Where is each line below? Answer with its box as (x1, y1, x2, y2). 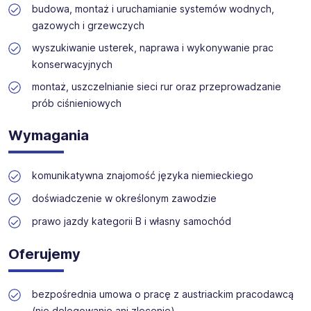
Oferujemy (8, 246, 81, 262)
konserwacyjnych (31, 58, 112, 70)
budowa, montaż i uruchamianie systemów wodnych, (31, 3, 274, 15)
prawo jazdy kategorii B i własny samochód (31, 215, 231, 227)
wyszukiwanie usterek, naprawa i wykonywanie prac (31, 42, 274, 53)
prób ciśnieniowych (31, 97, 121, 109)
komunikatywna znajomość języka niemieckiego (31, 169, 253, 181)
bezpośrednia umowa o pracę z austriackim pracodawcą (31, 288, 294, 300)
